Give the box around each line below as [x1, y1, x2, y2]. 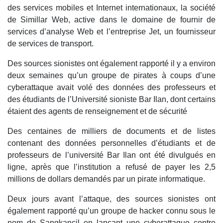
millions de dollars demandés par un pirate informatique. [7, 174, 205, 183]
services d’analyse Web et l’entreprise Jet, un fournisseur [7, 27, 216, 36]
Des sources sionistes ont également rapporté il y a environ [7, 59, 216, 68]
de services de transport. [7, 39, 94, 48]
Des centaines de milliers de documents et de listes [7, 126, 216, 135]
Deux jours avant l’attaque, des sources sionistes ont [7, 194, 216, 203]
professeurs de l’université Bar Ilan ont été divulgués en [7, 150, 216, 159]
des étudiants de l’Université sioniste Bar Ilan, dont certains [7, 95, 216, 104]
